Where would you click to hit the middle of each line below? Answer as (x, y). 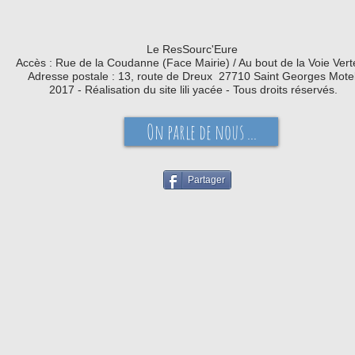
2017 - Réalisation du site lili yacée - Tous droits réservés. (192, 90)
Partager (206, 180)
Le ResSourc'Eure (192, 49)
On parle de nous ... (201, 132)
